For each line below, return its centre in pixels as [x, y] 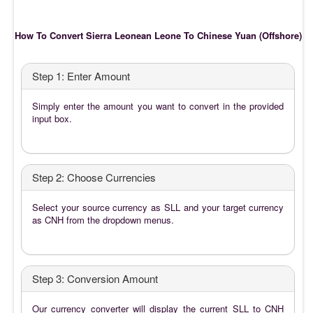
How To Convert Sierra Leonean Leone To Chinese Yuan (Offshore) [158, 35]
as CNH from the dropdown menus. [103, 219]
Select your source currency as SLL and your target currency [158, 207]
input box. [52, 118]
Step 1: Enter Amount [81, 75]
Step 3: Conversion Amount [95, 278]
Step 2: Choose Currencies [94, 177]
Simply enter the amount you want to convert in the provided [158, 105]
